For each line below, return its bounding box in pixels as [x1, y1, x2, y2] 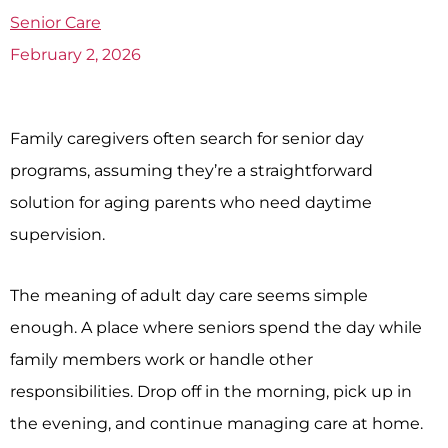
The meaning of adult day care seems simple [10, 284, 368, 305]
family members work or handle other [10, 348, 313, 369]
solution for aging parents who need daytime [10, 191, 372, 212]
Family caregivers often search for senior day [10, 127, 364, 148]
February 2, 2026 [10, 43, 141, 64]
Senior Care [10, 11, 101, 32]
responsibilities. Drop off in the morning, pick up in [10, 380, 412, 401]
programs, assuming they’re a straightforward [10, 159, 373, 180]
